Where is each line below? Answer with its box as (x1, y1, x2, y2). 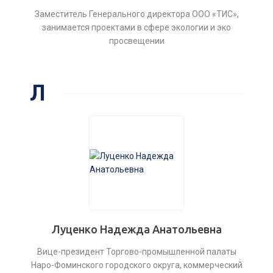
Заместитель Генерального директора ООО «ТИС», (34, 9, 239, 19)
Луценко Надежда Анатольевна (51, 223, 222, 235)
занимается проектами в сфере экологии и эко (42, 23, 231, 32)
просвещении (108, 36, 165, 46)
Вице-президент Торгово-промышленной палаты (37, 247, 236, 257)
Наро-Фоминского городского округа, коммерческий (30, 260, 243, 270)
